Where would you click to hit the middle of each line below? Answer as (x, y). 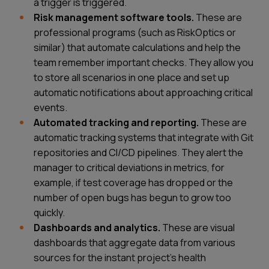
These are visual (198, 228)
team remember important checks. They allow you (144, 63)
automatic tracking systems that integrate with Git (144, 138)
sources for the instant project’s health (120, 258)
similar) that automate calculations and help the (137, 48)
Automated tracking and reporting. (116, 123)
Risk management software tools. (114, 18)
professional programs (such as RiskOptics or (135, 33)
